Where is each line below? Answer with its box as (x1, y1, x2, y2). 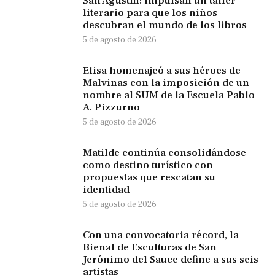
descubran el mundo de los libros (83, 18, 247, 33)
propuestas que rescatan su (83, 171, 215, 185)
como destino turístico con (83, 158, 213, 172)
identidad (83, 183, 130, 197)
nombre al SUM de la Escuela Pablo (83, 88, 255, 103)
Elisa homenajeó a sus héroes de (83, 64, 241, 78)
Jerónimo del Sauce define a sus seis (83, 253, 258, 267)
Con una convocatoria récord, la (83, 228, 239, 242)
